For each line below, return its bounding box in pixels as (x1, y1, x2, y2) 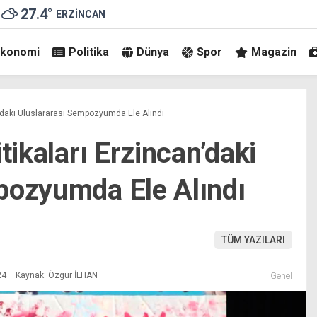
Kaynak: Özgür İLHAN (13, 270, 98, 280)
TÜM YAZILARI (221, 234, 285, 246)
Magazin (251, 45, 296, 59)
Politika (69, 45, 109, 59)
